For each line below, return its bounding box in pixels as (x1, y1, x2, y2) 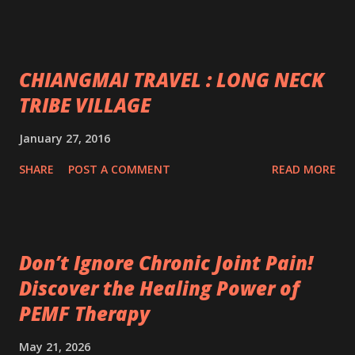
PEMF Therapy (19, 300, 150, 326)
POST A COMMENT (68, 162, 170, 177)
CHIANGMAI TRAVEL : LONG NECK (19, 67, 324, 93)
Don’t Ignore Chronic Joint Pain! (19, 250, 313, 276)
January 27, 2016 (19, 131, 110, 146)
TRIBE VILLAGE (19, 92, 151, 118)
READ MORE (272, 162, 336, 177)
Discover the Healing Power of (19, 275, 300, 301)
